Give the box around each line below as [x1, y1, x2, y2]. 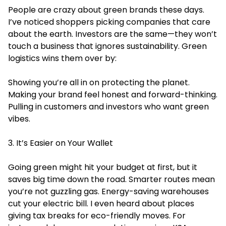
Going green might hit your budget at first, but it [8, 161, 197, 173]
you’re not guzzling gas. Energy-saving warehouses [8, 185, 209, 197]
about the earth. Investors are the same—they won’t [8, 28, 217, 40]
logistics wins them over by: [8, 52, 117, 64]
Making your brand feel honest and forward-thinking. [8, 88, 217, 100]
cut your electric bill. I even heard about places [8, 197, 194, 209]
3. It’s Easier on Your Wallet [8, 137, 113, 149]
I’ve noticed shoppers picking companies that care [8, 16, 210, 28]
